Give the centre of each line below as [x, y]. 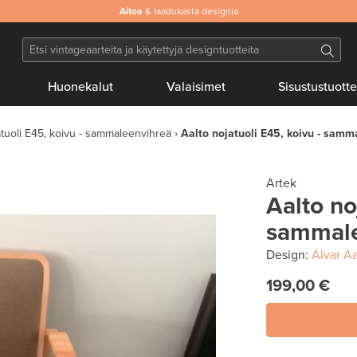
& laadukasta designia [190, 11]
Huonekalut [81, 87]
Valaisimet [196, 87]
